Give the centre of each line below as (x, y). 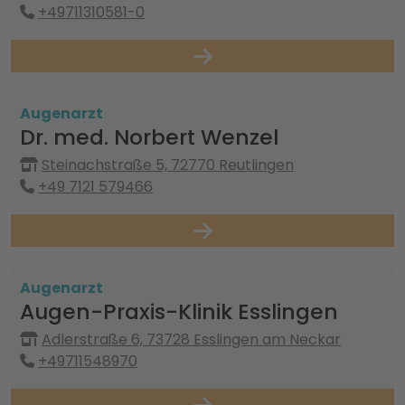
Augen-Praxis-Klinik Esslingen (179, 311)
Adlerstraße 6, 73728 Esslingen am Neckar (191, 339)
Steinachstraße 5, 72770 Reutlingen (168, 165)
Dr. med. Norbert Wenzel (149, 137)
